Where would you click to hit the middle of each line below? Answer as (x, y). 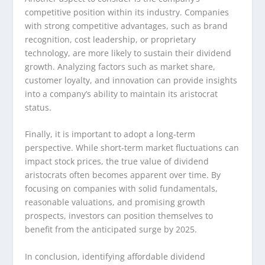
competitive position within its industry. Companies (127, 12)
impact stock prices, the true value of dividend (117, 161)
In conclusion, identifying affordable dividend (115, 256)
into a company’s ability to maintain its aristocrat (122, 93)
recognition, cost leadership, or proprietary (111, 39)
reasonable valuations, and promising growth (115, 202)
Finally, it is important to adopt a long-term (110, 134)
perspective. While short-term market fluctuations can (132, 148)
